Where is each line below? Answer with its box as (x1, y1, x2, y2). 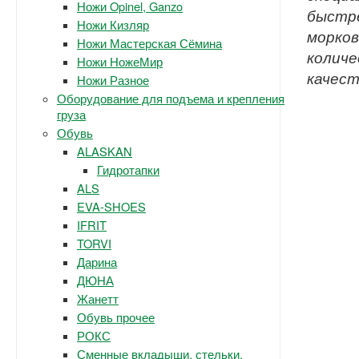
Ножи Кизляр (77, 16, 149, 33)
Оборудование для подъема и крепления (57, 90, 284, 107)
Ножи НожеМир (77, 53, 163, 70)
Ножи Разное (77, 71, 149, 88)
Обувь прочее (77, 309, 155, 325)
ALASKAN (77, 143, 132, 159)
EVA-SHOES (77, 198, 146, 215)
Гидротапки (97, 161, 159, 178)
